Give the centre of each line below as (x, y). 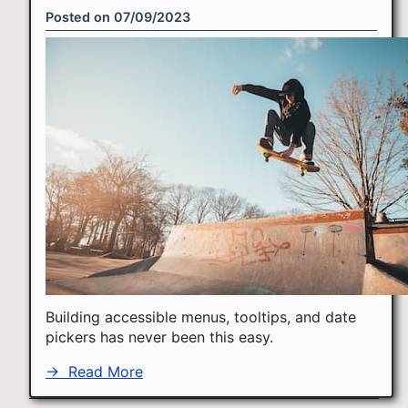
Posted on (80, 17)
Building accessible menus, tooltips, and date (201, 317)
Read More (103, 372)
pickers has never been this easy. (159, 337)
